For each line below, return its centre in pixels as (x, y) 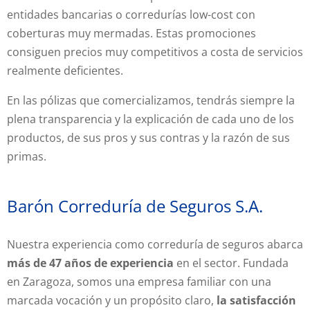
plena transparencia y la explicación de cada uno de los (151, 119)
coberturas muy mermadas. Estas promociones (131, 34)
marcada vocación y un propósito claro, (112, 301)
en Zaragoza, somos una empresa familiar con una (139, 282)
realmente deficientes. (65, 71)
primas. (27, 157)
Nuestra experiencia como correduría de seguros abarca (155, 245)
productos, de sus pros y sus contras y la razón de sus (148, 138)
